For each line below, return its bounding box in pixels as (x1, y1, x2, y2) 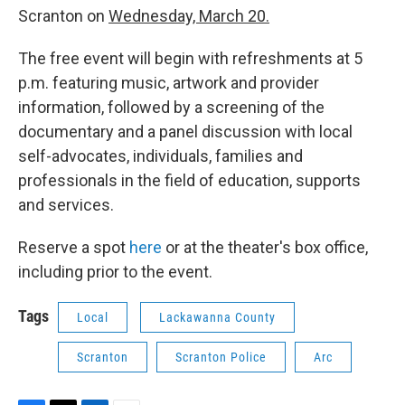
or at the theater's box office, (162, 238, 368, 258)
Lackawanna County (159, 310, 276, 325)
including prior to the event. (18, 262, 212, 282)
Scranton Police (175, 350, 267, 365)
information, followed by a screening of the (18, 98, 325, 118)
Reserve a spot (18, 238, 129, 258)
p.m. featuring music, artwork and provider (18, 73, 319, 93)
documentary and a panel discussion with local (18, 122, 353, 142)
